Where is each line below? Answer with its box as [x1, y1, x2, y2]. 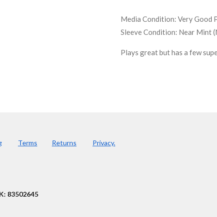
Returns [52, 138, 77, 147]
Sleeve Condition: [121, 27, 177, 36]
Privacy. [93, 138, 115, 147]
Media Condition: [121, 14, 178, 23]
